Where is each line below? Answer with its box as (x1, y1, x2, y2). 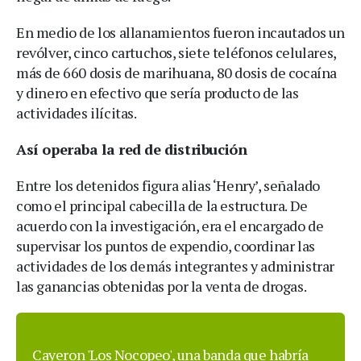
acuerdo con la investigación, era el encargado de (16, 215, 324, 235)
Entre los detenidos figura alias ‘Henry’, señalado (16, 175, 321, 195)
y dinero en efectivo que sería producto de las (16, 82, 299, 102)
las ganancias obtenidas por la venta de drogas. (16, 276, 307, 296)
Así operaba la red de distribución (16, 139, 247, 159)
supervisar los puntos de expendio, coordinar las (16, 235, 315, 255)
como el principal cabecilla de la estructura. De (16, 195, 308, 215)
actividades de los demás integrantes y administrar (16, 255, 335, 276)
